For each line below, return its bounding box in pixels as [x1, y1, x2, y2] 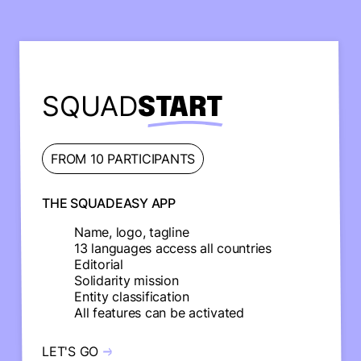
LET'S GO [42, 343, 98, 359]
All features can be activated [74, 305, 244, 321]
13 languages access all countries [74, 240, 272, 256]
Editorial [74, 256, 123, 272]
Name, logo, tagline [74, 224, 189, 240]
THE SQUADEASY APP [42, 195, 176, 211]
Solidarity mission [74, 272, 179, 288]
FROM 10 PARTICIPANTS [51, 151, 195, 167]
